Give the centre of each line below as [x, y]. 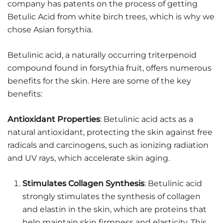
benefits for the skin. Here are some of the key [99, 81]
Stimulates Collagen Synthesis [83, 183]
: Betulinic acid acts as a [147, 119]
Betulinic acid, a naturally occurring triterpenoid [102, 55]
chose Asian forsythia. [50, 29]
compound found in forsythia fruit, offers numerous [110, 68]
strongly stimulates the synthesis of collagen [111, 196]
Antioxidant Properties [54, 119]
